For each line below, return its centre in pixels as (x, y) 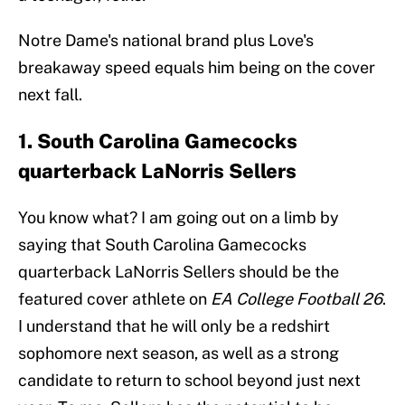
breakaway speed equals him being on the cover (197, 68)
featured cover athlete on (114, 299)
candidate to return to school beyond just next (189, 381)
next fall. (50, 95)
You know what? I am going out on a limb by (179, 218)
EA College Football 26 (297, 299)
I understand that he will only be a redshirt (174, 326)
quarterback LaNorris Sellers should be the (179, 272)
